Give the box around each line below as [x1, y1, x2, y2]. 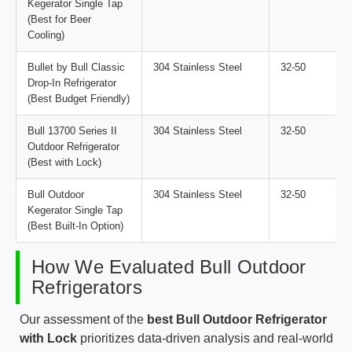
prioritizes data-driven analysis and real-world [77, 331, 333, 345]
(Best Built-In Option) [27, 219, 123, 232]
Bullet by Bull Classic [27, 60, 125, 73]
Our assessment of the [20, 312, 147, 326]
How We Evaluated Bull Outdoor [31, 255, 306, 277]
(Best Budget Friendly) [27, 92, 130, 104]
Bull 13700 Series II [27, 124, 117, 137]
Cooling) [27, 28, 64, 41]
